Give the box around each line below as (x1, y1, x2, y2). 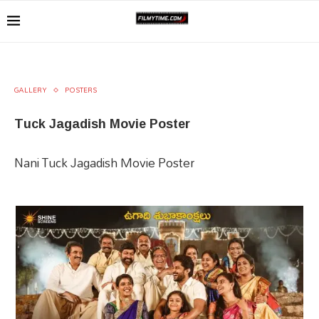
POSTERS (65, 83, 97, 97)
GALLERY (14, 83, 47, 97)
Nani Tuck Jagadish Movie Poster (14, 150, 194, 175)
